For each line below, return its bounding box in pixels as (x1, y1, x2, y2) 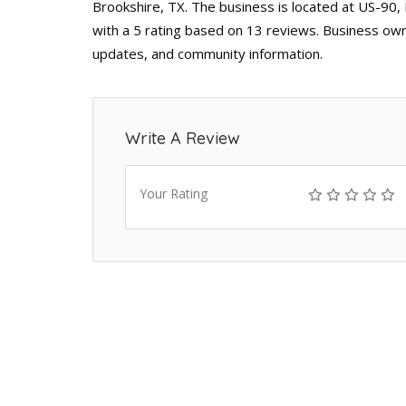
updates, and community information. (92, 43, 323, 63)
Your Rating (140, 184, 208, 202)
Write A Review (125, 127, 240, 149)
